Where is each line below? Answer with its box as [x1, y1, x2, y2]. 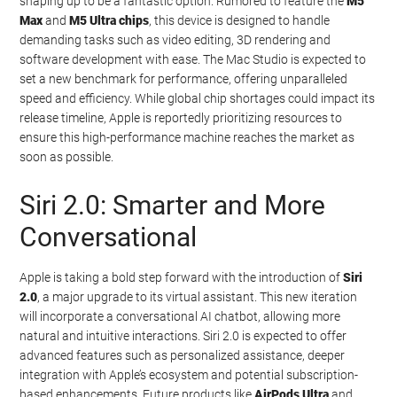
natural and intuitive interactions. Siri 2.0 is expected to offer [19, 328, 347, 343]
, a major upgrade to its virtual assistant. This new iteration [37, 289, 358, 304]
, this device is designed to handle [149, 12, 331, 27]
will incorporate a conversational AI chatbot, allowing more [19, 308, 341, 323]
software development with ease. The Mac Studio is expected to [19, 51, 367, 66]
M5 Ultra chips [69, 12, 150, 27]
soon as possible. [19, 149, 114, 164]
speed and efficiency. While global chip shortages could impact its [19, 90, 376, 105]
